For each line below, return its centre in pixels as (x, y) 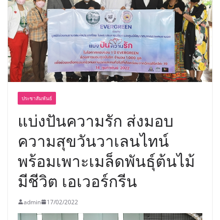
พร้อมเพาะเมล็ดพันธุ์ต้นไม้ (106, 161)
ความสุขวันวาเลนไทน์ (93, 140)
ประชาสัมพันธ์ (37, 98)
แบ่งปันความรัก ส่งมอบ (96, 120)
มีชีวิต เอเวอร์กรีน (77, 181)
